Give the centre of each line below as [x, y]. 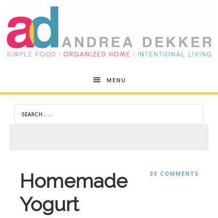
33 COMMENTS [174, 173]
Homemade [73, 181]
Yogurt [49, 204]
